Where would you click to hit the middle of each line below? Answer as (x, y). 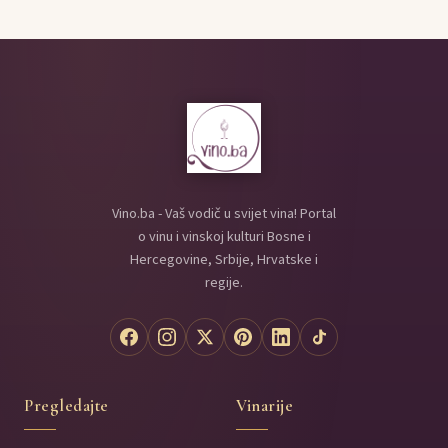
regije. (224, 282)
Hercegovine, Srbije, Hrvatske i (224, 259)
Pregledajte (66, 405)
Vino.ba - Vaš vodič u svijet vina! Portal (224, 213)
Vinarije (265, 405)
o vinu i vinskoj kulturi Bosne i (224, 236)
